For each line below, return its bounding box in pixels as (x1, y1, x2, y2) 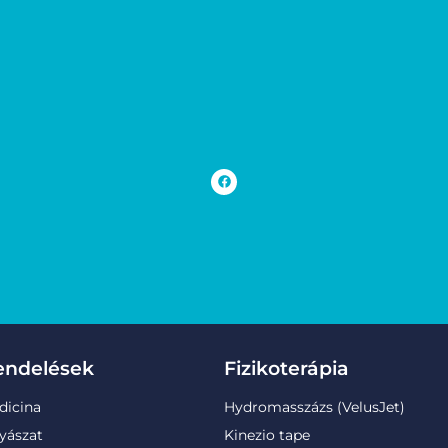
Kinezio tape (224, 426, 310, 444)
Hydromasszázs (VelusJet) (224, 398, 405, 416)
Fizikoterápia (224, 357, 349, 380)
